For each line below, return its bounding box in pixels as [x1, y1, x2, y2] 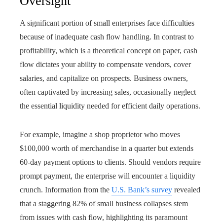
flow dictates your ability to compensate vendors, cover [20, 60, 191, 69]
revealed [172, 185, 200, 194]
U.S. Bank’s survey [111, 185, 172, 194]
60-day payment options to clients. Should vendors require [20, 158, 201, 166]
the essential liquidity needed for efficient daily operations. [20, 102, 200, 110]
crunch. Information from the [20, 185, 111, 194]
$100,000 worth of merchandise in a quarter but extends [20, 144, 193, 152]
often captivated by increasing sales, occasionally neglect [20, 88, 196, 96]
